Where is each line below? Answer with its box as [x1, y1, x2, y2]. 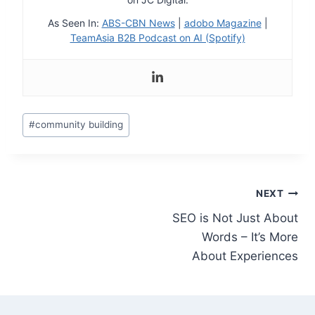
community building [35, 119, 124, 131]
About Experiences [192, 248, 298, 263]
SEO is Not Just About [172, 210, 298, 225]
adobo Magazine [184, 17, 262, 30]
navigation [16, 215, 117, 240]
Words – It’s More [202, 229, 298, 244]
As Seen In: [47, 17, 102, 30]
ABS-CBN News [101, 17, 175, 30]
